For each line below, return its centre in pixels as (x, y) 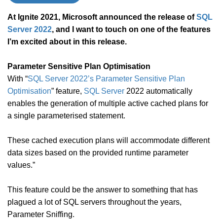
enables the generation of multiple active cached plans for (108, 103)
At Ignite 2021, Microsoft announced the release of (102, 17)
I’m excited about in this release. (67, 42)
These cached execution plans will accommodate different (109, 140)
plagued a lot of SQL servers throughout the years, (94, 202)
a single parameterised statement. (68, 116)
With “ (18, 79)
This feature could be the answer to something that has (103, 190)
